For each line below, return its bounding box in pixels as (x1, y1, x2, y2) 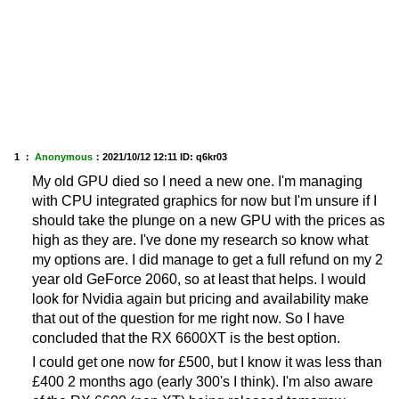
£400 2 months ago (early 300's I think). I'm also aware (32, 373, 373, 389)
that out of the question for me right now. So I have (32, 311, 345, 327)
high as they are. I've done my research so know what (32, 232, 368, 248)
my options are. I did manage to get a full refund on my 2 (32, 252, 383, 268)
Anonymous (35, 151, 93, 163)
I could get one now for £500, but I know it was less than (32, 354, 382, 370)
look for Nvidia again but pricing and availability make (32, 291, 369, 307)
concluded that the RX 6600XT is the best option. (32, 330, 340, 346)
